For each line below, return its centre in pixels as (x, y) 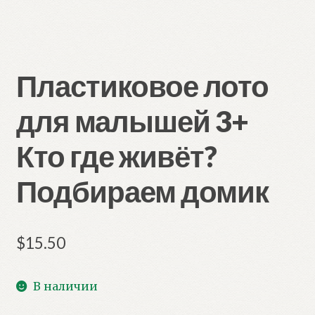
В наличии (66, 286)
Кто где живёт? (116, 156)
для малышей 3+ (132, 121)
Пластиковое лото (142, 85)
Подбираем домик (142, 191)
